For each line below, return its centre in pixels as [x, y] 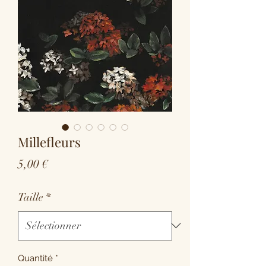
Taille [31, 197]
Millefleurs [49, 142]
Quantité [35, 258]
